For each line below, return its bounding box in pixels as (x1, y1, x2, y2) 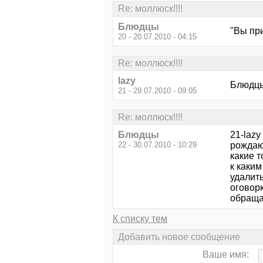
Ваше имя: (203, 249, 249, 259)
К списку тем (113, 214, 167, 224)
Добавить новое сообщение (118, 231, 240, 242)
